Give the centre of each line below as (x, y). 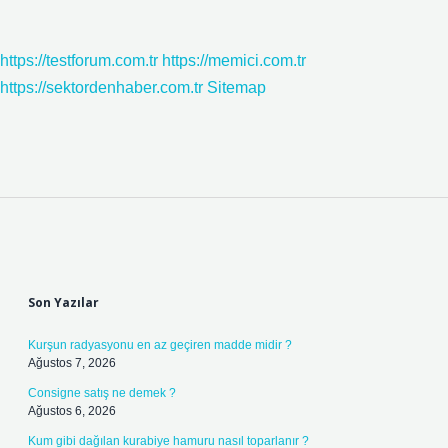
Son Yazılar (63, 302)
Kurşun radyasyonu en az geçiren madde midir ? (160, 345)
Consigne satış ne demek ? (102, 393)
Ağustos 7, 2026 (72, 363)
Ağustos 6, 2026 (72, 411)
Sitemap (236, 87)
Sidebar (81, 263)
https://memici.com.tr (234, 60)
